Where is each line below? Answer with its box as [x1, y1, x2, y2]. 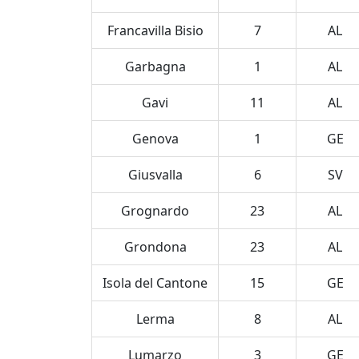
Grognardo [121, 202, 189, 220]
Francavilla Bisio [107, 22, 204, 39]
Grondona [123, 238, 187, 256]
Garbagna [124, 58, 186, 75]
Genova [131, 130, 179, 147]
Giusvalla [127, 166, 183, 184]
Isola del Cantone [103, 274, 208, 292]
